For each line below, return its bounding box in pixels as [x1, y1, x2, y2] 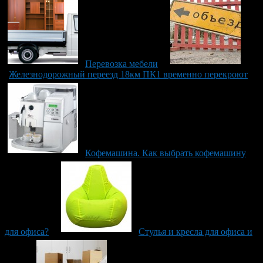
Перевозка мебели [85, 59, 158, 69]
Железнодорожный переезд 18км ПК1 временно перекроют [9, 69, 248, 79]
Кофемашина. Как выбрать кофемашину [85, 148, 246, 158]
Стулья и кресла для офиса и [139, 227, 252, 237]
